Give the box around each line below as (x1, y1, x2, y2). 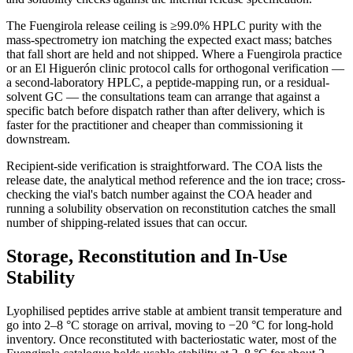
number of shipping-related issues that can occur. (6, 216, 247, 230)
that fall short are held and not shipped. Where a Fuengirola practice (6, 47, 342, 61)
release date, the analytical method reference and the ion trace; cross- (6, 173, 345, 188)
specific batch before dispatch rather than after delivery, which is (6, 104, 325, 118)
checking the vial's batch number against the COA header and (6, 188, 312, 202)
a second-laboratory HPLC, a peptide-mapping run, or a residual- (6, 76, 329, 90)
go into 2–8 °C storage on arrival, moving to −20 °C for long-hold (6, 318, 333, 333)
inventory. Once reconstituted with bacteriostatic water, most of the (6, 333, 336, 347)
